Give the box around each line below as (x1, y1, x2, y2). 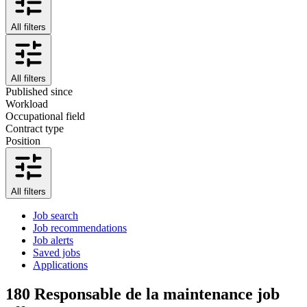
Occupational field (5, 110, 85, 122)
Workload (5, 97, 48, 110)
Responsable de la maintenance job (34, 284, 280, 303)
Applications (33, 258, 88, 271)
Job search (33, 209, 78, 221)
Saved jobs (33, 246, 80, 258)
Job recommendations (33, 221, 127, 234)
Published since (5, 85, 73, 97)
